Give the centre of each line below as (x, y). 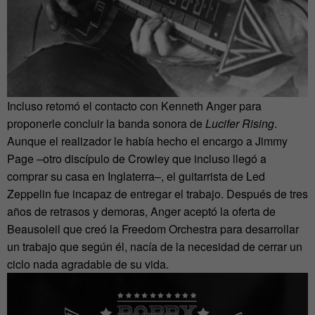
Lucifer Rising (240, 124)
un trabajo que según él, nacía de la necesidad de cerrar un (155, 247)
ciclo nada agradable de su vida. (88, 264)
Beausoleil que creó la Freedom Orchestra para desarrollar (153, 229)
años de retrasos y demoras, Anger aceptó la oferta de (141, 212)
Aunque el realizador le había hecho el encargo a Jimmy (147, 141)
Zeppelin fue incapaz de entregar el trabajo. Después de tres (157, 194)
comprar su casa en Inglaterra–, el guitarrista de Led (136, 176)
